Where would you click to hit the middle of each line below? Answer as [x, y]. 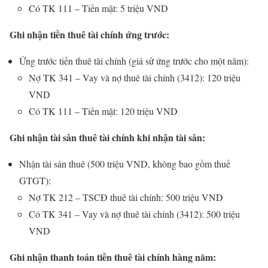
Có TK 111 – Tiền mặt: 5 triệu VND [98, 8]
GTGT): [35, 181]
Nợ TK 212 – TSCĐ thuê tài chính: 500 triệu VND [126, 197]
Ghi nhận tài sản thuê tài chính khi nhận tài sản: [107, 138]
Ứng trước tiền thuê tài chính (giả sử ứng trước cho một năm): [134, 61]
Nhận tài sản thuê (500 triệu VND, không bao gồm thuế [125, 164]
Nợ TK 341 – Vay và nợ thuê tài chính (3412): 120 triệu [135, 78]
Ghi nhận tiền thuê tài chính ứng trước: [89, 35]
